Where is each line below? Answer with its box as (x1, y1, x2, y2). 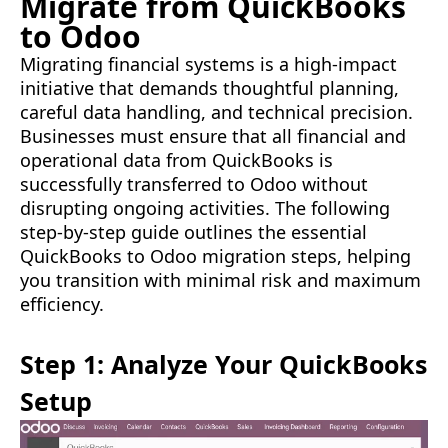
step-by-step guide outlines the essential (20, 220, 367, 245)
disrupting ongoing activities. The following (20, 196, 390, 221)
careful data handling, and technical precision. (20, 100, 413, 125)
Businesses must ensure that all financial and (20, 124, 406, 149)
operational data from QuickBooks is (20, 148, 333, 173)
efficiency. (20, 292, 104, 317)
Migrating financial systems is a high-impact (20, 52, 397, 77)
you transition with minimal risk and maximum (20, 268, 421, 293)
